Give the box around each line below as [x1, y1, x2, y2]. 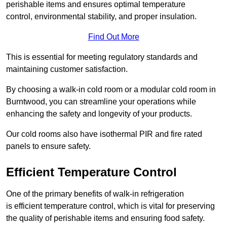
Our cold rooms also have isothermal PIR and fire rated [6, 130, 202, 139]
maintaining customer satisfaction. [6, 65, 128, 74]
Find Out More [88, 32, 139, 42]
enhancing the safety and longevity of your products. [6, 109, 192, 119]
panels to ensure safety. [6, 142, 91, 151]
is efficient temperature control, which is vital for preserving [6, 202, 215, 211]
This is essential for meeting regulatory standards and [6, 53, 198, 62]
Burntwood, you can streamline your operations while [6, 97, 196, 106]
